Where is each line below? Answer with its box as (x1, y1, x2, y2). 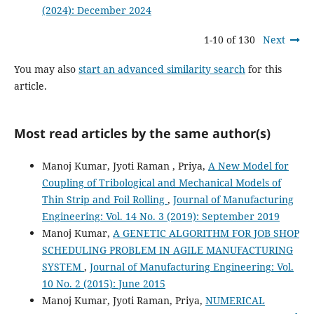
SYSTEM (41, 259, 84, 273)
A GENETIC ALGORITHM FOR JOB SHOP (112, 226, 299, 240)
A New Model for (207, 158, 289, 172)
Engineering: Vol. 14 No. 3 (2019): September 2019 (41, 209, 280, 223)
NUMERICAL (205, 293, 265, 307)
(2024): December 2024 (41, 3, 151, 17)
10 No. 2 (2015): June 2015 (41, 276, 165, 290)
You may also (13, 62, 78, 76)
